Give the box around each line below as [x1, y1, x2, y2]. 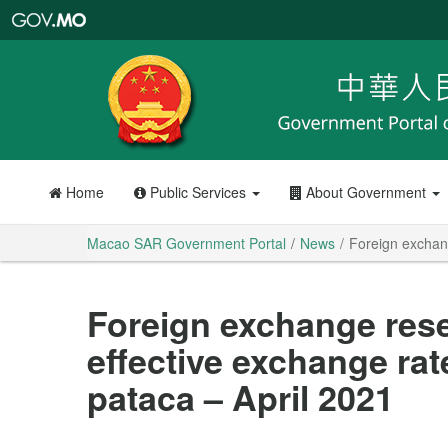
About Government [301, 182, 430, 202]
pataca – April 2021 [87, 373, 394, 421]
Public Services [145, 182, 250, 202]
